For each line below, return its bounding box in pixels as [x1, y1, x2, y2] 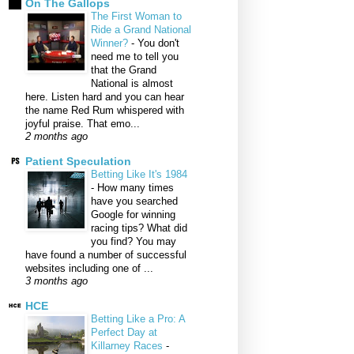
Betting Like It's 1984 [91, 168, 187, 181]
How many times [97, 182, 174, 194]
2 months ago [25, 131, 88, 143]
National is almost [91, 77, 173, 90]
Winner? [91, 37, 131, 50]
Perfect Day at [91, 326, 157, 339]
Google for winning [91, 209, 175, 221]
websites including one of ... [25, 262, 153, 275]
